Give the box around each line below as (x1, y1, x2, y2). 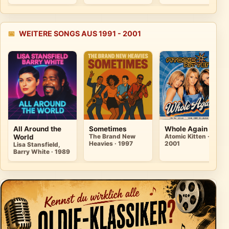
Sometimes (89, 125, 127, 133)
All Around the (13, 125, 61, 133)
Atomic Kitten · (165, 133, 210, 141)
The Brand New (89, 133, 135, 141)
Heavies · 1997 (89, 140, 133, 148)
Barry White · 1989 (13, 148, 70, 156)
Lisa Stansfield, (13, 141, 60, 149)
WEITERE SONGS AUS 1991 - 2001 (19, 29, 141, 38)
